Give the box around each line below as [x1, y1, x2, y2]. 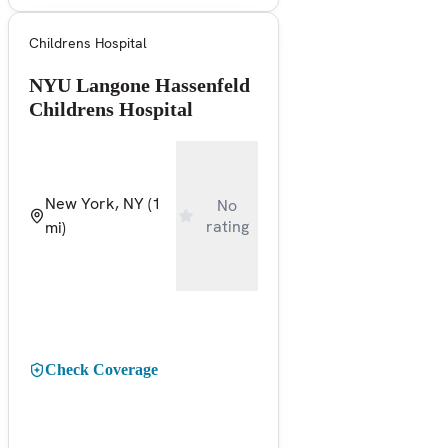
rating [205, 215, 249, 237]
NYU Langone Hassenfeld [29, 73, 250, 96]
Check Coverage [45, 360, 158, 378]
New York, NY [45, 192, 144, 214]
